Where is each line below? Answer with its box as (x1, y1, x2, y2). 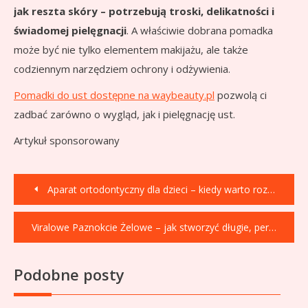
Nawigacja (13, 167, 121, 196)
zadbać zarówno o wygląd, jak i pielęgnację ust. (14, 107, 235, 121)
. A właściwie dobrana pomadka (126, 23, 273, 37)
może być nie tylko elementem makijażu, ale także (14, 42, 248, 56)
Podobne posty (14, 263, 124, 285)
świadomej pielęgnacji (14, 23, 126, 37)
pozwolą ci (214, 87, 267, 102)
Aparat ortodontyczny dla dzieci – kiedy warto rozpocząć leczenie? (47, 182, 267, 196)
